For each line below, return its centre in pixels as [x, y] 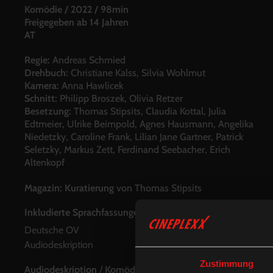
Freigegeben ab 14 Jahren [76, 23]
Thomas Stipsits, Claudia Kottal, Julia [150, 112]
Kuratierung [89, 188]
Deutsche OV [52, 230]
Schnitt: [42, 99]
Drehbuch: [48, 73]
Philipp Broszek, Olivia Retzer [121, 99]
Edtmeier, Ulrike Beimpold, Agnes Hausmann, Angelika [139, 124]
